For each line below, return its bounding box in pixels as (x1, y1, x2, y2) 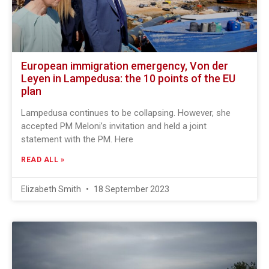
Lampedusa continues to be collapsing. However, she (21, 107, 231, 118)
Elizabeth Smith (21, 184, 83, 194)
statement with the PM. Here (21, 134, 133, 145)
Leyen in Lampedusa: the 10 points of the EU (21, 72, 235, 85)
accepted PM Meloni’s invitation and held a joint (21, 121, 207, 131)
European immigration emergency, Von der (21, 59, 228, 72)
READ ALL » (21, 156, 64, 164)
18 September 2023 (92, 184, 169, 194)
